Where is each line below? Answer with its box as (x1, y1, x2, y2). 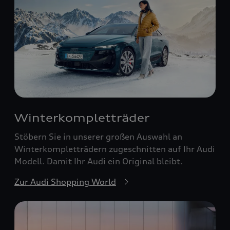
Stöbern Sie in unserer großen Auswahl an (14, 131, 182, 142)
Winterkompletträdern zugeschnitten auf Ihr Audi (14, 144, 215, 154)
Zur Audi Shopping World (14, 177, 116, 187)
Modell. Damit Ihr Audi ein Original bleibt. (14, 156, 183, 166)
